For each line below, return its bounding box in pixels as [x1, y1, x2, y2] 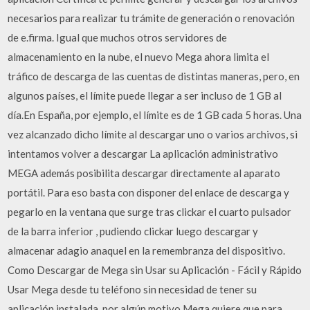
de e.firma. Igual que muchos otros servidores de [8, 31, 228, 44]
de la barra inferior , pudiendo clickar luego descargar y [8, 225, 259, 237]
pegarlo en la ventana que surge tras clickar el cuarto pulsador [8, 206, 292, 218]
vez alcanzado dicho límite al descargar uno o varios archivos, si [8, 128, 298, 140]
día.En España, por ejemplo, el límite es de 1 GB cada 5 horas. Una [8, 109, 302, 121]
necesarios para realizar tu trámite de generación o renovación [8, 12, 295, 24]
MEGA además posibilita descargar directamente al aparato [8, 167, 281, 179]
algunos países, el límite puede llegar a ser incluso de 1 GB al [8, 89, 282, 102]
